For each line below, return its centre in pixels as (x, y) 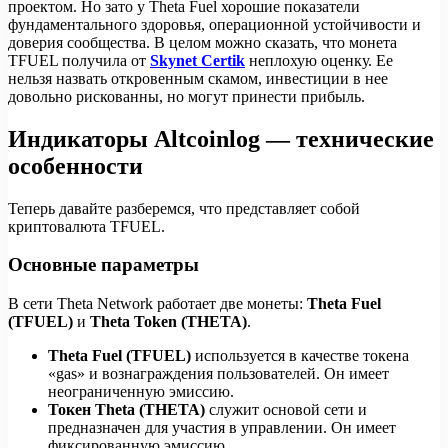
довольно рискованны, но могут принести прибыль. (186, 96)
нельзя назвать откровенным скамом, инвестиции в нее (198, 78)
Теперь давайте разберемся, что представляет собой (184, 208)
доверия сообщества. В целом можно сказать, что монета (202, 42)
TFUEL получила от (77, 60)
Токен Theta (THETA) (126, 410)
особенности (75, 165)
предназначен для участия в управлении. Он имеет (222, 428)
